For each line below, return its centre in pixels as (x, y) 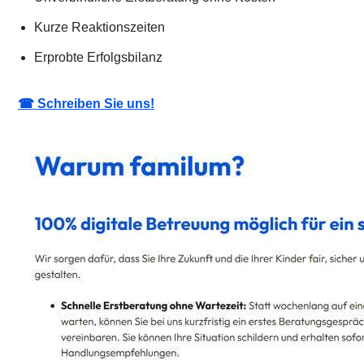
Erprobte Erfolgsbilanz (98, 58)
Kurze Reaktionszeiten (100, 28)
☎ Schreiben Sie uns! (86, 104)
